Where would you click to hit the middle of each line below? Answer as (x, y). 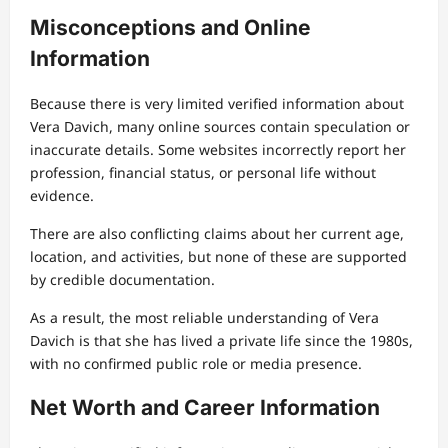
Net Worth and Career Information (205, 408)
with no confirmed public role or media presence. (196, 363)
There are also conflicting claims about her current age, (217, 233)
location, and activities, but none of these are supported (218, 256)
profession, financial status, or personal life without (203, 172)
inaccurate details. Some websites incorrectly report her (218, 149)
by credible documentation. (122, 279)
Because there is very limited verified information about (217, 103)
